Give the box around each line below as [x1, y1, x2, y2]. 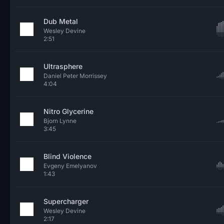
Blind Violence [43, 152, 91, 160]
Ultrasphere [43, 62, 82, 70]
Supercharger [43, 197, 88, 205]
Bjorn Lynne [43, 117, 76, 124]
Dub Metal [43, 17, 78, 25]
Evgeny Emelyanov [43, 162, 97, 169]
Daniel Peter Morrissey [43, 72, 107, 79]
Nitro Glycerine [43, 107, 93, 115]
